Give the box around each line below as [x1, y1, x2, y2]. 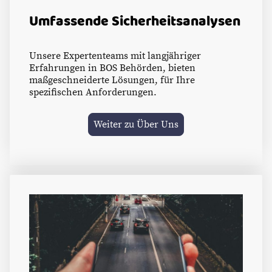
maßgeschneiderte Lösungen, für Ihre [29, 73, 195, 86]
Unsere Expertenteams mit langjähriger [29, 49, 201, 62]
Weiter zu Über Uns [93, 118, 178, 131]
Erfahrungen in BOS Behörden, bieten [29, 61, 195, 74]
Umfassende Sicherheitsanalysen [29, 11, 240, 32]
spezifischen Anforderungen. [29, 86, 157, 98]
